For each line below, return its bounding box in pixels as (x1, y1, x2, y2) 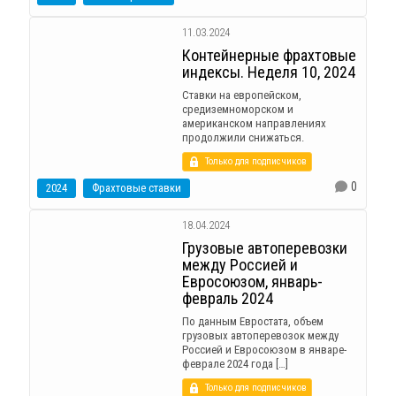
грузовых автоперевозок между (181, 328, 339, 342)
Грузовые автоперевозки (181, 238, 347, 257)
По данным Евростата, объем (181, 314, 324, 328)
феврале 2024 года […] (181, 356, 288, 370)
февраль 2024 (181, 288, 273, 308)
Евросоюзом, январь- (181, 271, 323, 291)
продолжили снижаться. (181, 130, 304, 144)
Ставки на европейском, (181, 88, 301, 102)
